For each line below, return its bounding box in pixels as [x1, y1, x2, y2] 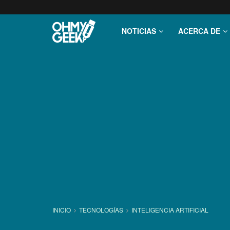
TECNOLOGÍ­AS [79, 205, 123, 214]
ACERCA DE [178, 26, 220, 36]
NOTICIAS [122, 26, 156, 36]
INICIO [52, 205, 72, 214]
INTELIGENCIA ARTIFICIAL [131, 205, 208, 214]
